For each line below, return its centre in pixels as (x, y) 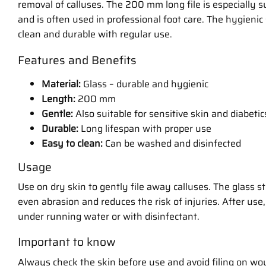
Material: (61, 84)
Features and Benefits (77, 60)
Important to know (67, 242)
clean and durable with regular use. (95, 34)
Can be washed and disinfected (172, 143)
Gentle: (57, 113)
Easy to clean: (72, 143)
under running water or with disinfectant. (109, 217)
